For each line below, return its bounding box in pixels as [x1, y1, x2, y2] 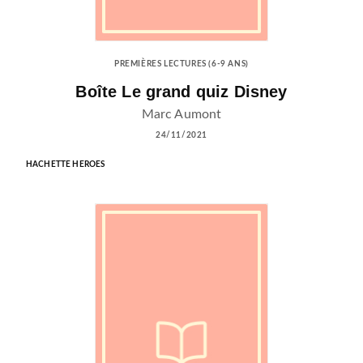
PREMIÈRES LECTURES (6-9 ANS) [114, 60, 249, 69]
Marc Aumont [141, 107, 222, 121]
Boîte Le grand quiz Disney [75, 82, 288, 100]
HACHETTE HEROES [26, 160, 105, 169]
